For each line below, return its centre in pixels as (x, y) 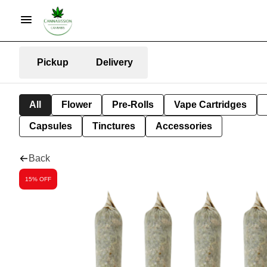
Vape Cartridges (210, 105)
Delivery (114, 62)
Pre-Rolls (133, 105)
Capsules (51, 126)
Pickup (52, 62)
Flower (77, 105)
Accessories (184, 126)
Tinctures (114, 126)
